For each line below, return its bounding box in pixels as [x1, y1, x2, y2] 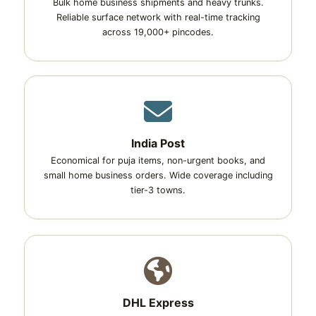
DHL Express [122, 296, 194, 310]
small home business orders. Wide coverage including [43, 170, 273, 181]
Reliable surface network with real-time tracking [56, 12, 260, 23]
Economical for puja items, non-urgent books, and [51, 155, 265, 166]
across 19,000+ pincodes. [102, 27, 214, 37]
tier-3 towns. [130, 185, 186, 195]
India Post [131, 136, 185, 150]
